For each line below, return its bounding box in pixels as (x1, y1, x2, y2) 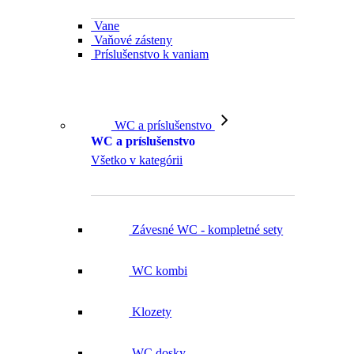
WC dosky (129, 326, 186, 341)
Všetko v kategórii (91, 134, 183, 148)
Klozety (129, 285, 172, 299)
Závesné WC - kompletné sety (129, 203, 284, 217)
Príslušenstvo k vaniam (91, 47, 209, 61)
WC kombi (129, 244, 188, 258)
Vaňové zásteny (91, 32, 173, 47)
